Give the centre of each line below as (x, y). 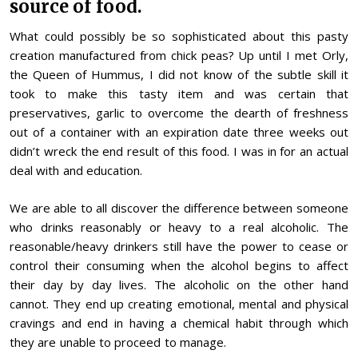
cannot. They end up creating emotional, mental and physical (179, 303)
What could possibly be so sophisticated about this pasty (179, 36)
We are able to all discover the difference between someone (179, 207)
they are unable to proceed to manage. (118, 342)
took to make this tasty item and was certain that (179, 94)
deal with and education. (76, 171)
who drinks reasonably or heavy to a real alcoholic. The (179, 227)
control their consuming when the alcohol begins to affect (179, 265)
